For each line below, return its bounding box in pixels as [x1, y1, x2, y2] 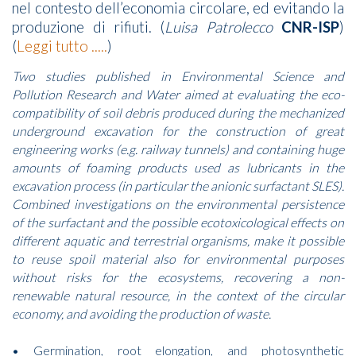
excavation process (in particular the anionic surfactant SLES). [12, 177, 344, 193]
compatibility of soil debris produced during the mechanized [12, 104, 344, 120]
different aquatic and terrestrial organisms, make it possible [12, 232, 344, 248]
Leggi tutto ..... [17, 37, 107, 55]
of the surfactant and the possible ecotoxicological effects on [12, 214, 344, 230]
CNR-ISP [281, 17, 340, 36]
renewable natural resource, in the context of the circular [12, 287, 344, 303]
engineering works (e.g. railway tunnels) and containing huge [12, 141, 344, 157]
